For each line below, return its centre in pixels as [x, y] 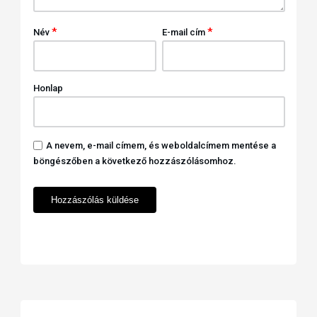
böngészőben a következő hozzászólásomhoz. [134, 161]
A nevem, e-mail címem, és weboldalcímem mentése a [161, 146]
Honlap [48, 88]
